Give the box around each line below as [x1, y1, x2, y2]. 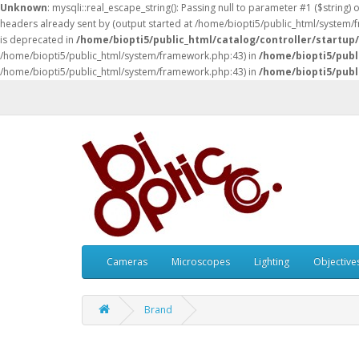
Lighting [254, 255, 289, 268]
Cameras [107, 255, 147, 268]
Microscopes [171, 255, 230, 268]
